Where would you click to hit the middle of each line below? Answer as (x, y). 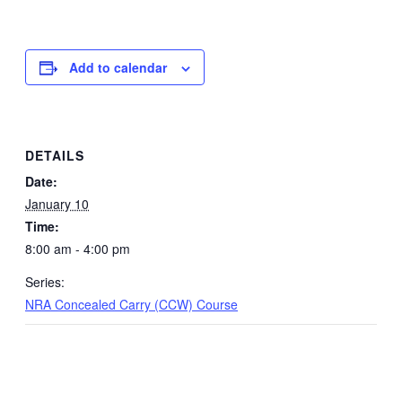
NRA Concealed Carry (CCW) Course (131, 304)
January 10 (57, 203)
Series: (45, 281)
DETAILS (55, 155)
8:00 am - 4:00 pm (78, 248)
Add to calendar (118, 68)
